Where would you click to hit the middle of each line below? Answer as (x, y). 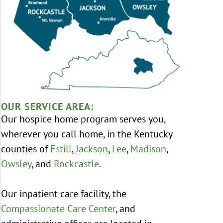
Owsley (16, 164)
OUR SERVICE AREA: (47, 107)
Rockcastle (76, 164)
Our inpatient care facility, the (64, 194)
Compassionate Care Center (58, 209)
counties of (26, 149)
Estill (61, 149)
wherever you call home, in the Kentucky (87, 134)
